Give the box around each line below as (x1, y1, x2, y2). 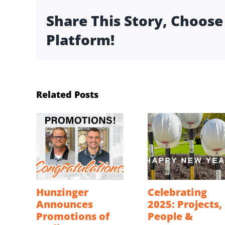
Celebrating (148, 185, 207, 199)
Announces (36, 197, 93, 211)
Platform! (46, 30, 115, 50)
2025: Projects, (148, 197, 222, 211)
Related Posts (36, 88, 98, 100)
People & (148, 209, 193, 223)
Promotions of (36, 209, 109, 223)
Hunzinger (36, 185, 88, 199)
